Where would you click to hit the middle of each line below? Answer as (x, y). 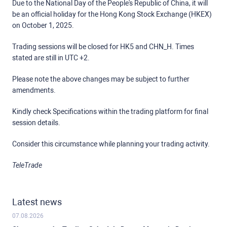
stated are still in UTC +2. (51, 58)
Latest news (37, 202)
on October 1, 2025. (44, 26)
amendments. (34, 90)
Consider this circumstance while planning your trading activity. (111, 144)
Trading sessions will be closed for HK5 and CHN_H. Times (103, 47)
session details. (42, 123)
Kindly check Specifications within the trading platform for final (110, 112)
